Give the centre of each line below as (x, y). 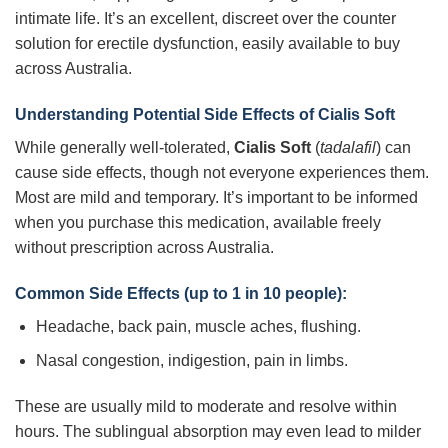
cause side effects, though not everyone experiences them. (222, 172)
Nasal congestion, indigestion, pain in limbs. (191, 361)
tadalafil (348, 147)
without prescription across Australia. (144, 247)
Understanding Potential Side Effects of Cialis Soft (205, 114)
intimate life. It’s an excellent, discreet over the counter (205, 19)
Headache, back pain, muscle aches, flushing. (198, 326)
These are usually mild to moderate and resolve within (206, 407)
